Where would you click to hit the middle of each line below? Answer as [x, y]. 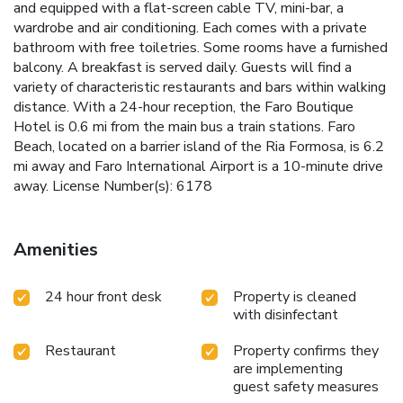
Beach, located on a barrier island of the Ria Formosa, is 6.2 [199, 147]
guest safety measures [306, 387]
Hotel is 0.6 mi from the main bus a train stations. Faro [184, 127]
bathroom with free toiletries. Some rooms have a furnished [201, 48]
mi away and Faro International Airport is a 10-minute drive [198, 167]
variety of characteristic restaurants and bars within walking [200, 88]
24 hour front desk [103, 297]
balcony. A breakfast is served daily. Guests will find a [183, 68]
